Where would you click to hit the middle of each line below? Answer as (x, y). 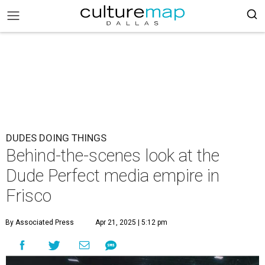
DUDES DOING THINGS (56, 138)
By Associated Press (40, 222)
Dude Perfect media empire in (113, 176)
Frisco (29, 196)
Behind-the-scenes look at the (113, 156)
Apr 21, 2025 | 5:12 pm (131, 222)
